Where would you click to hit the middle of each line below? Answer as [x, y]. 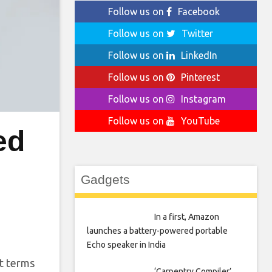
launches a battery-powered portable [157, 231]
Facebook [199, 12]
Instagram [203, 99]
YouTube [200, 121]
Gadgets [105, 179]
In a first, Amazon [186, 217]
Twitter [197, 33]
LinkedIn [199, 55]
